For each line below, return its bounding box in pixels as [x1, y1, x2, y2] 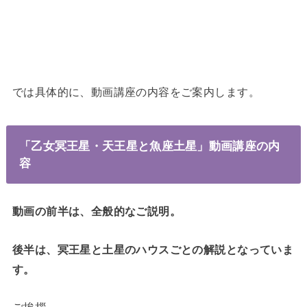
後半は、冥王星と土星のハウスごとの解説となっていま [12, 243, 294, 256]
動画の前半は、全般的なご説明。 [12, 205, 182, 218]
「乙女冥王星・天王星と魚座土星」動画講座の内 [19, 138, 280, 153]
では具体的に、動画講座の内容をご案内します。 [12, 85, 260, 98]
